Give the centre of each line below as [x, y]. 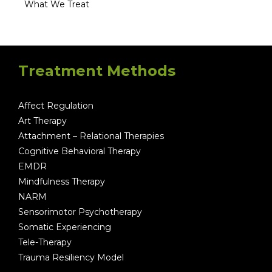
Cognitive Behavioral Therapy [80, 151]
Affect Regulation [56, 105]
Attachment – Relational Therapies [91, 136]
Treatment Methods [97, 70]
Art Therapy [42, 121]
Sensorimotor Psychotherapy [80, 212]
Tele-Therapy [45, 242]
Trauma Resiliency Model [71, 257]
